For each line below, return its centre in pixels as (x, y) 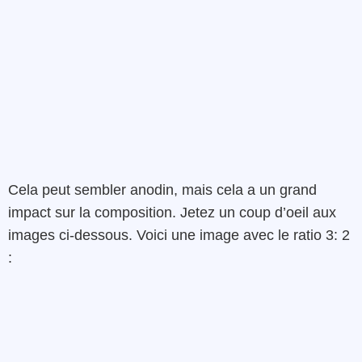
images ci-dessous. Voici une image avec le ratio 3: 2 (179, 236)
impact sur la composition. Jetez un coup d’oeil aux (172, 213)
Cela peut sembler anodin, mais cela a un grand (162, 190)
